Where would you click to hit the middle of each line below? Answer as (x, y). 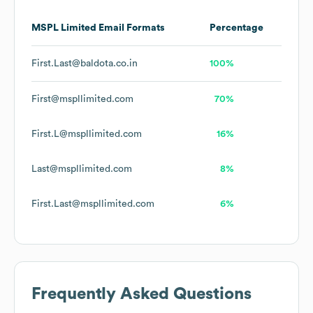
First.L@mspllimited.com (87, 134)
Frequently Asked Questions (141, 294)
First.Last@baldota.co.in (85, 64)
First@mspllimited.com (82, 100)
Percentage (236, 28)
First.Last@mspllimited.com (93, 204)
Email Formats (131, 28)
